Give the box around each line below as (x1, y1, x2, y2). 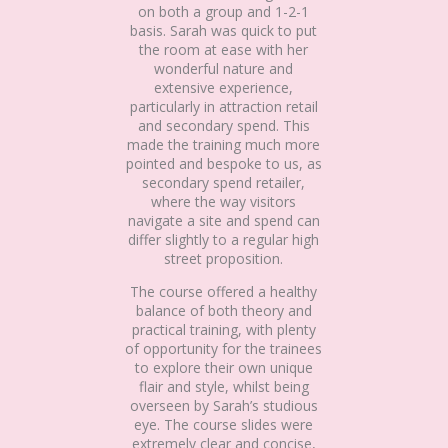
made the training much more (127, 135, 321, 155)
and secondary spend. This (137, 116, 310, 136)
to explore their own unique (134, 358, 313, 378)
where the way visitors (151, 192, 297, 212)
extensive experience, (154, 78, 294, 98)
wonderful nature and (154, 59, 294, 79)
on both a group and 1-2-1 (138, 2, 310, 22)
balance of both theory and (135, 301, 312, 321)
